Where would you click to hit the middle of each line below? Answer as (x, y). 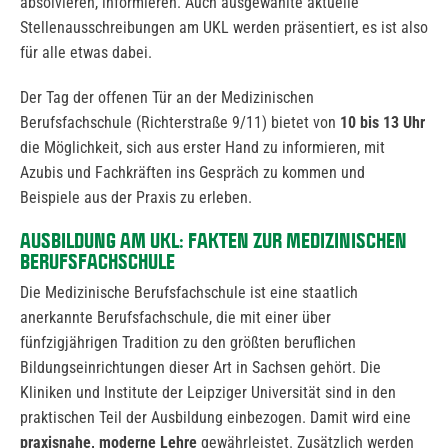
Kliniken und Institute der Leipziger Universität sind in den (208, 392)
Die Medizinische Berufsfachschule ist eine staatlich (189, 292)
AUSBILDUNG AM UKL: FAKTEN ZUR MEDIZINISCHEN (213, 239)
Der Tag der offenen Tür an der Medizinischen (167, 97)
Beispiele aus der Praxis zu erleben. (136, 197)
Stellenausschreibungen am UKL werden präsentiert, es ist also (224, 27)
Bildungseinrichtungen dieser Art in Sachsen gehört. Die (200, 367)
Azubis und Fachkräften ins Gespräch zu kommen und (192, 172)
